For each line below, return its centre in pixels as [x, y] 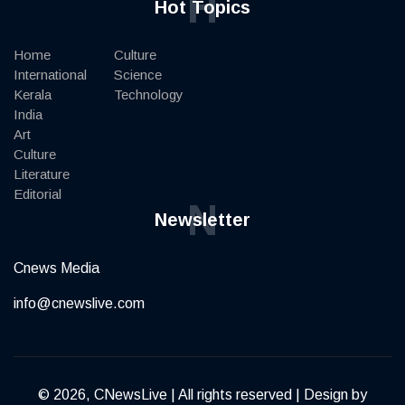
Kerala [33, 94]
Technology [149, 94]
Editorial [38, 193]
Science [138, 74]
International [50, 74]
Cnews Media [57, 268]
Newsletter [202, 219]
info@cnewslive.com [79, 303]
